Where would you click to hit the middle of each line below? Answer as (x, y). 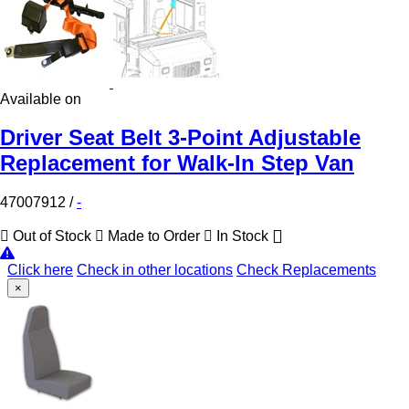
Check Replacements (306, 270)
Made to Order (154, 236)
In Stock (242, 236)
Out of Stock (52, 236)
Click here (40, 270)
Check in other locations (155, 270)
